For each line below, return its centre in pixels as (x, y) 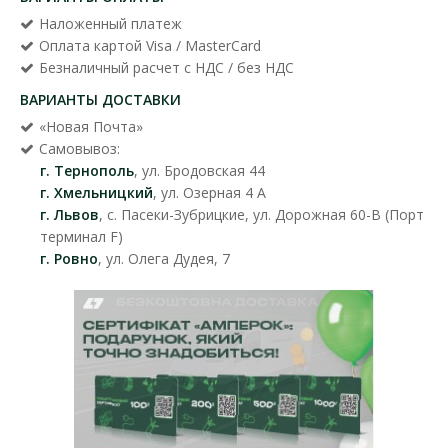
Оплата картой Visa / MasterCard (150, 45)
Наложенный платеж (110, 23)
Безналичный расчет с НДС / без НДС (166, 67)
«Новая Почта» (91, 126)
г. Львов (69, 214)
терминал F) (81, 236)
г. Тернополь (87, 170)
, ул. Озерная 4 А (209, 192)
